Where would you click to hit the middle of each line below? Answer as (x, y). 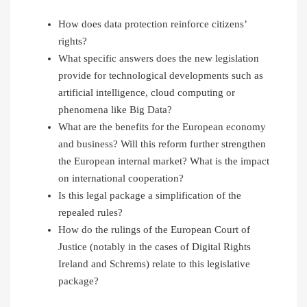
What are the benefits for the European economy (162, 127)
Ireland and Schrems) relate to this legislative (154, 264)
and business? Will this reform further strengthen (162, 144)
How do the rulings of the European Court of (154, 230)
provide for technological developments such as (161, 76)
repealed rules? (90, 213)
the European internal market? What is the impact (164, 161)
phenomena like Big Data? (115, 110)
